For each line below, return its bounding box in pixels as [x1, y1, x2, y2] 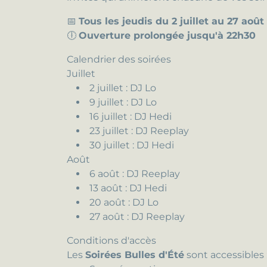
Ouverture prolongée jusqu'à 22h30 [79, 30, 256, 41]
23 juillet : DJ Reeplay [89, 125, 189, 136]
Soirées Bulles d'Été [85, 249, 184, 260]
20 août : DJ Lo [89, 197, 159, 208]
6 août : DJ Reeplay [89, 168, 180, 179]
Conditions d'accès [67, 235, 156, 246]
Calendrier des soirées [67, 54, 171, 65]
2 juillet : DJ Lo [89, 82, 156, 94]
